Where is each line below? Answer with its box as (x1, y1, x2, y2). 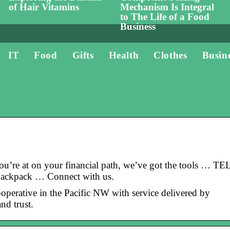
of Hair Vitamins (8, 2, 79, 13)
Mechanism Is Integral (120, 2, 214, 13)
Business (120, 21, 156, 32)
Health (108, 50, 139, 61)
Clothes (154, 50, 187, 61)
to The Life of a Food (120, 11, 209, 23)
